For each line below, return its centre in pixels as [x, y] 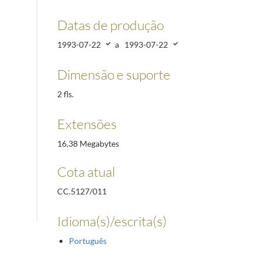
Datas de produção [111, 24]
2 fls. [66, 94]
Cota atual [86, 171]
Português [88, 241]
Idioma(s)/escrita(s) [112, 221]
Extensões [87, 123]
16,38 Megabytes [88, 143]
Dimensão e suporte [114, 74]
